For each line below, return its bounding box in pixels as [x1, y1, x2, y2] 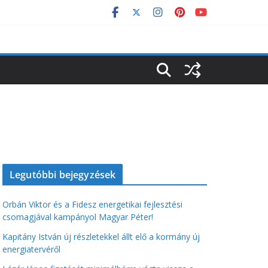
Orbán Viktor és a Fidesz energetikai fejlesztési [2, 199, 182, 210]
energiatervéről [2, 243, 60, 255]
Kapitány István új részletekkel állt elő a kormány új [2, 231, 200, 242]
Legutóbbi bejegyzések [10, 168, 116, 181]
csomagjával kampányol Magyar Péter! [2, 211, 153, 223]
